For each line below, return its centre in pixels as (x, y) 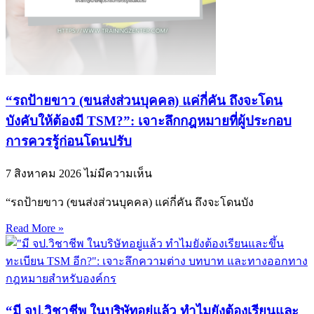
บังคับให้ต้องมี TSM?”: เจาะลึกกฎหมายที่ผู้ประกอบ (149, 121)
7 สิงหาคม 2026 (45, 173)
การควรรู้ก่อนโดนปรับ (69, 142)
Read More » (35, 228)
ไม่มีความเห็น (118, 173)
